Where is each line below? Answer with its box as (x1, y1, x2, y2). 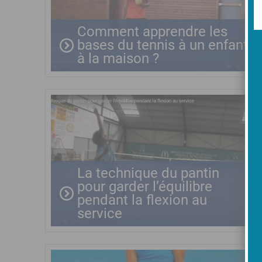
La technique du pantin (77, 165, 219, 181)
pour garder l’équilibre (77, 178, 212, 195)
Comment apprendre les (77, 23, 227, 40)
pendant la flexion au (77, 192, 207, 208)
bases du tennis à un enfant (77, 37, 248, 53)
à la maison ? (77, 50, 159, 67)
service (77, 205, 122, 222)
